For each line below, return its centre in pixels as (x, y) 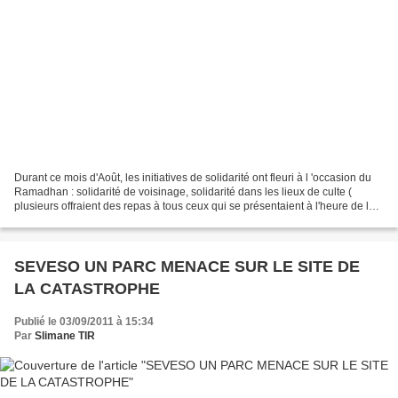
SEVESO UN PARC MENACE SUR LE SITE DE (187, 267)
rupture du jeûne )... (61, 221)
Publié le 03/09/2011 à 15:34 (84, 322)
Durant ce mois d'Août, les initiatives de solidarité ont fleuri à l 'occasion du (193, 178)
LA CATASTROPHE (87, 289)
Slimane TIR (65, 336)
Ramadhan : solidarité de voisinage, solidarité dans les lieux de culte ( (183, 192)
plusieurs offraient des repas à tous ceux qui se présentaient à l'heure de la (195, 207)
